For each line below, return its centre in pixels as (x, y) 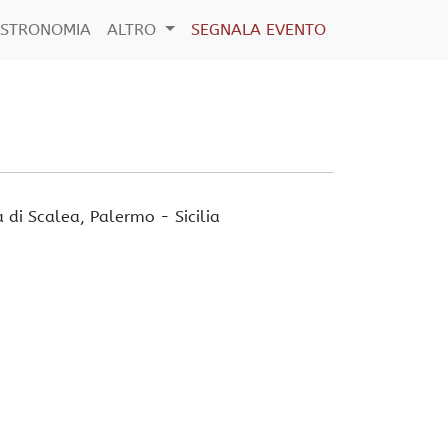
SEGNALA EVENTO (258, 29)
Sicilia (198, 216)
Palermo (123, 216)
